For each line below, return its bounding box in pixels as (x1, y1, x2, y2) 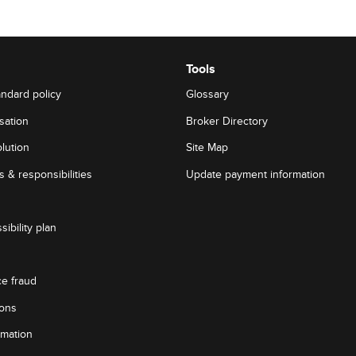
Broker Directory (186, 114, 268, 128)
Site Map (186, 141, 228, 155)
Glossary (186, 87, 229, 102)
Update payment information (186, 167, 325, 181)
